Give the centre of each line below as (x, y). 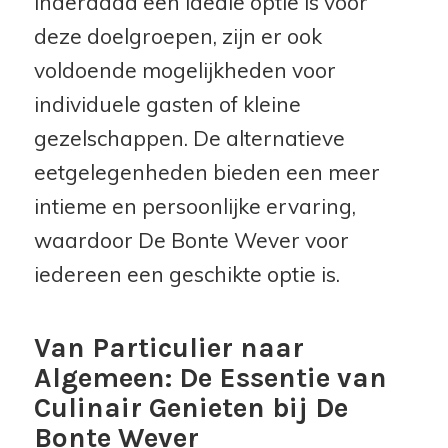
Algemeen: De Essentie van (210, 378)
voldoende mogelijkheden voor (184, 70)
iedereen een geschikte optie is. (186, 274)
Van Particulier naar (168, 348)
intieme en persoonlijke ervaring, (194, 206)
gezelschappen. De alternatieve (189, 138)
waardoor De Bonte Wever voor (191, 240)
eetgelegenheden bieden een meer (206, 172)
